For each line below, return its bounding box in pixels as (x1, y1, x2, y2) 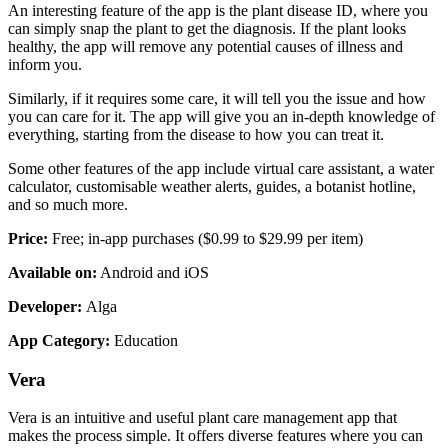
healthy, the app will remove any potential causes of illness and (8, 37, 403, 55)
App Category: (8, 331, 110, 349)
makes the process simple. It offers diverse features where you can (8, 427, 423, 445)
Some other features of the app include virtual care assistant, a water (8, 159, 434, 177)
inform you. (8, 55, 82, 73)
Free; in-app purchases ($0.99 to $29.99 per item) (48, 229, 363, 247)
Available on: (8, 263, 97, 281)
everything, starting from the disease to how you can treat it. (8, 125, 384, 143)
